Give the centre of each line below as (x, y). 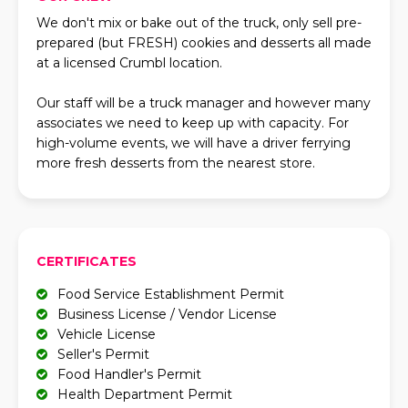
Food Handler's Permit (129, 374)
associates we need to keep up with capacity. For (193, 123)
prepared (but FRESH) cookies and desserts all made (204, 43)
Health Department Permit (144, 394)
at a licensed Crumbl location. (129, 63)
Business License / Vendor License (167, 314)
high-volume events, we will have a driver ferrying (194, 143)
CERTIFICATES (87, 261)
